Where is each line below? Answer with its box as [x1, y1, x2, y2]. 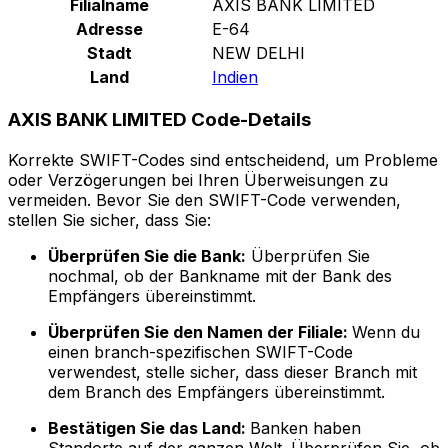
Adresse [76, 18, 143, 39]
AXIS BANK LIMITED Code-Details [8, 108, 311, 132]
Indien [212, 66, 258, 87]
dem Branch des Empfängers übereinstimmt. [48, 382, 385, 403]
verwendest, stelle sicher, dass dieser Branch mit [48, 362, 417, 383]
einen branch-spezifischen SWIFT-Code [48, 342, 353, 363]
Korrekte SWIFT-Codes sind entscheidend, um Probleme [8, 150, 438, 171]
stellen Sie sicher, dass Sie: [8, 210, 211, 231]
